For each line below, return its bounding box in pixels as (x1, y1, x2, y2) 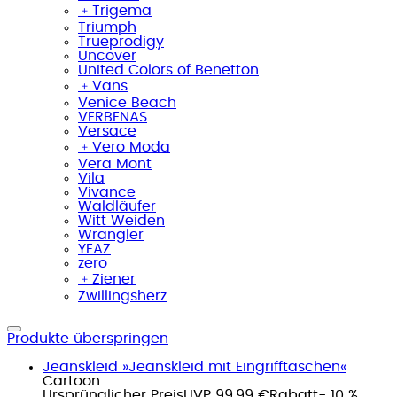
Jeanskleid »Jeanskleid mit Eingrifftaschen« (43, 359, 346, 374)
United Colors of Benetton (78, 62, 259, 77)
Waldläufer (78, 198, 156, 214)
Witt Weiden (78, 213, 165, 228)
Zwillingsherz (78, 288, 167, 303)
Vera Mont (78, 156, 152, 171)
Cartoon (43, 373, 100, 388)
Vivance (78, 184, 136, 199)
